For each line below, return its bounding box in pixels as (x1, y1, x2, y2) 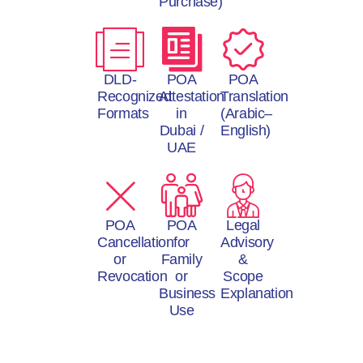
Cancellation (97, 234, 174, 251)
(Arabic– (220, 105, 273, 122)
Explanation (220, 285, 294, 302)
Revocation (97, 268, 168, 285)
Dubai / (159, 122, 204, 139)
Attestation (159, 88, 225, 105)
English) (220, 122, 271, 139)
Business (159, 285, 216, 302)
